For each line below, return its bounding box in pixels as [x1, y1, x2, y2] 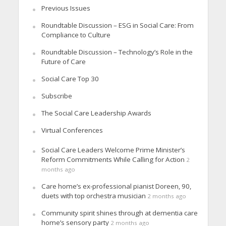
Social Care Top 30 [41, 74, 99, 83]
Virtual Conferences [41, 125, 103, 135]
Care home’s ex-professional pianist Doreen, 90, [41, 181, 191, 191]
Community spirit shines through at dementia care [41, 208, 198, 217]
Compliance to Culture [41, 30, 110, 39]
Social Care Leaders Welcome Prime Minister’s [41, 145, 185, 154]
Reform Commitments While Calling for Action [41, 154, 185, 164]
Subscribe [41, 91, 72, 100]
